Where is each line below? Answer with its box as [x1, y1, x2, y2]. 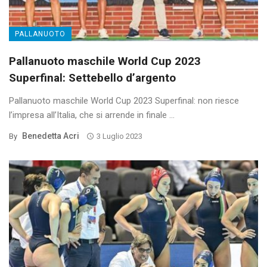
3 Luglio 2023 [96, 132, 142, 141]
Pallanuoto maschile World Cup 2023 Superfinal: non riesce [9, 95, 239, 107]
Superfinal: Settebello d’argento [9, 71, 176, 85]
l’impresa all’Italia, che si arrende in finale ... [9, 110, 175, 121]
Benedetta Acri [22, 131, 79, 141]
